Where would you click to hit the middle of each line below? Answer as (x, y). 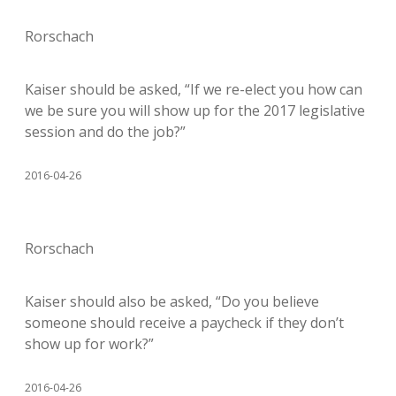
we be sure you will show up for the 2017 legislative (195, 110)
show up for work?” (89, 343)
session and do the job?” (105, 131)
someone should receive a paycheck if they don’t (184, 322)
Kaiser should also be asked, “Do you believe (172, 301)
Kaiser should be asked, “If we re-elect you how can (194, 89)
